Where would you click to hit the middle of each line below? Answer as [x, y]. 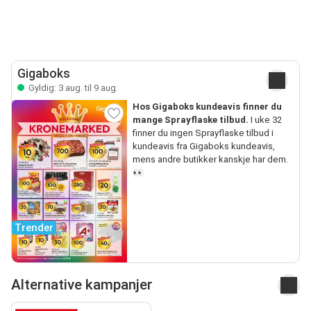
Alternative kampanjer [82, 285]
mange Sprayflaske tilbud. [190, 119]
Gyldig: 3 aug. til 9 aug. [72, 87]
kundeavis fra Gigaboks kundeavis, [203, 146]
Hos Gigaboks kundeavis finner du [207, 106]
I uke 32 [265, 119]
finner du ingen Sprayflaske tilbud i [203, 133]
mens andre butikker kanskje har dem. [210, 159]
